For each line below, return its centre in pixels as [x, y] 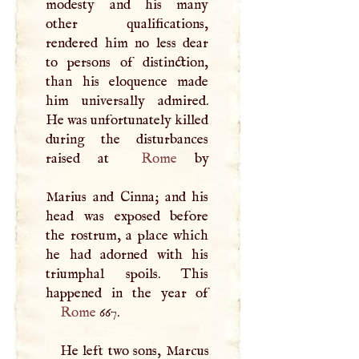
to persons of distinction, [127, 62]
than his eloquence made [127, 81]
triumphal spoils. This [127, 274]
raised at [87, 158]
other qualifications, [127, 24]
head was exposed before [127, 216]
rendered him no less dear [127, 43]
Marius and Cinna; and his [127, 197]
